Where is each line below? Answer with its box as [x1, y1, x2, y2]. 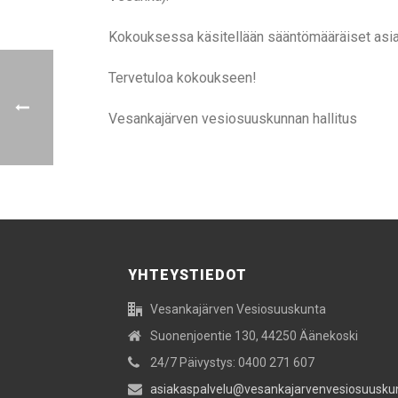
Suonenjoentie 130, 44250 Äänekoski [150, 329, 358, 343]
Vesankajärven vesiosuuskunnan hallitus [108, 110, 357, 127]
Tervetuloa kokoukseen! [108, 69, 257, 86]
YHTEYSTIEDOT [128, 267, 247, 283]
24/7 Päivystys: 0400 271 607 [150, 355, 314, 370]
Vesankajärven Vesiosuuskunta [150, 302, 326, 316]
